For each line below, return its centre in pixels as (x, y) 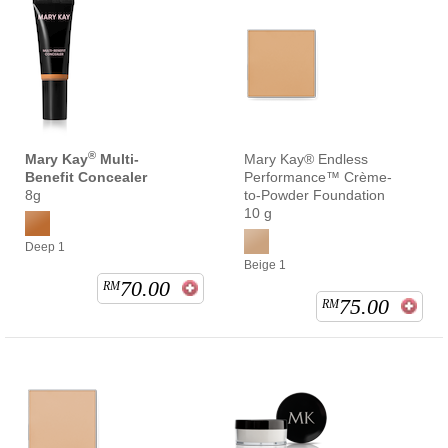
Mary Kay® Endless (306, 159)
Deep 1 (45, 247)
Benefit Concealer (86, 177)
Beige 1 (265, 265)
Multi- (117, 159)
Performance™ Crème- (318, 177)
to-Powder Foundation (314, 195)
